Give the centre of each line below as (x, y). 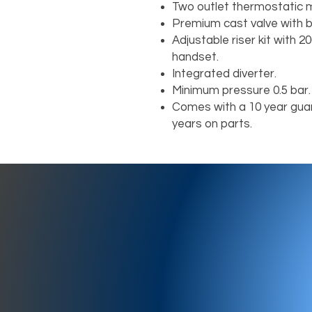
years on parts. (212, 124)
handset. (195, 57)
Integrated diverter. (224, 74)
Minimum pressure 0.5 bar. (241, 91)
